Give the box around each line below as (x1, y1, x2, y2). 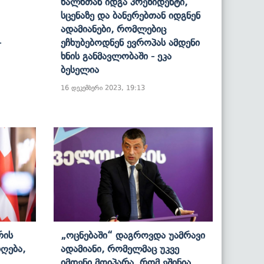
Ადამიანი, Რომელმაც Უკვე (61, 242, 179, 255)
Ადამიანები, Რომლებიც (61, 22, 166, 35)
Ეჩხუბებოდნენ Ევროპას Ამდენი (61, 36, 200, 48)
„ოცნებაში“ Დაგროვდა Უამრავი (61, 229, 205, 241)
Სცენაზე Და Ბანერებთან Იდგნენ (61, 9, 200, 21)
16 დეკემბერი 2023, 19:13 (61, 83, 145, 92)
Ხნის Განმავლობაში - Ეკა (61, 49, 171, 62)
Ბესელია (61, 63, 99, 75)
